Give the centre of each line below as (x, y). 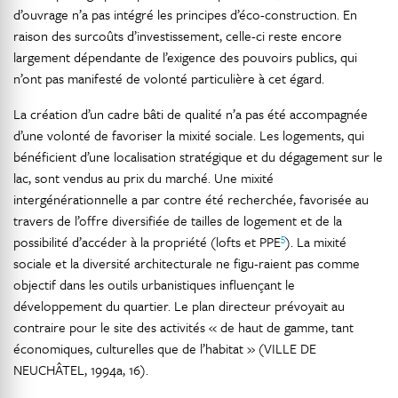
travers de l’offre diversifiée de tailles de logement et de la (178, 221)
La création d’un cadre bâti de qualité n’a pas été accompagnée (191, 114)
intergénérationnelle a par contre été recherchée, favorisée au (191, 199)
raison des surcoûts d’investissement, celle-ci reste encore (178, 36)
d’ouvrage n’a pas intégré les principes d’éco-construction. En (185, 15)
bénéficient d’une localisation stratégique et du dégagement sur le (198, 157)
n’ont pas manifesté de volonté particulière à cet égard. (169, 79)
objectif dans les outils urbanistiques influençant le (154, 285)
